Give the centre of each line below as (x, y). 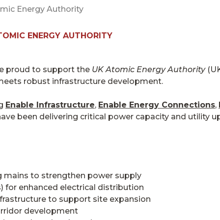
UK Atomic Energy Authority (149, 69)
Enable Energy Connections (157, 105)
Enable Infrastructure (50, 105)
